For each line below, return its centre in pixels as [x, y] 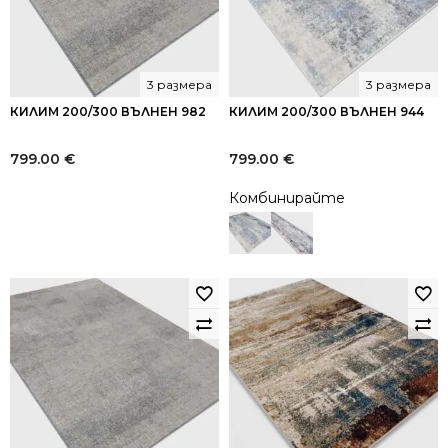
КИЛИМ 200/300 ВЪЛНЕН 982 [108, 111]
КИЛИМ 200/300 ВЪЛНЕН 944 [326, 111]
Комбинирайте [287, 198]
